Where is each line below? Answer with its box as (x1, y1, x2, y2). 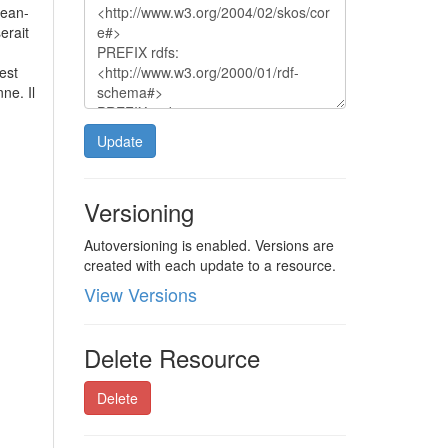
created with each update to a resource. (83, 255, 336, 275)
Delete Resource (83, 340, 260, 375)
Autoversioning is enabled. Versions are (83, 235, 334, 255)
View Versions (83, 281, 197, 307)
